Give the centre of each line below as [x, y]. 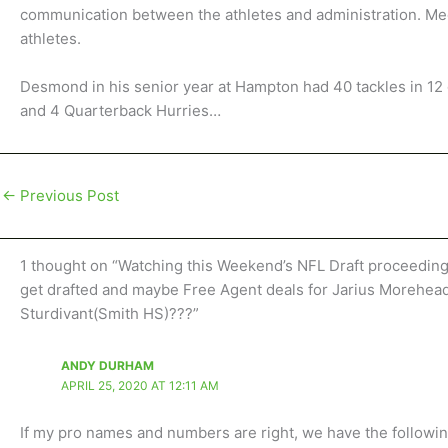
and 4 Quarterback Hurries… [120, 110]
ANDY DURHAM [107, 365]
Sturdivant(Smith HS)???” [109, 313]
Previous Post [67, 195]
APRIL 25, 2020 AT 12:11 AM [139, 385]
